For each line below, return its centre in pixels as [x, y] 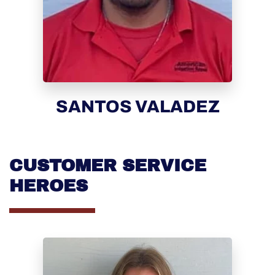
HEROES [48, 186]
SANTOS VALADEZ [137, 107]
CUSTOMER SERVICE [108, 166]
